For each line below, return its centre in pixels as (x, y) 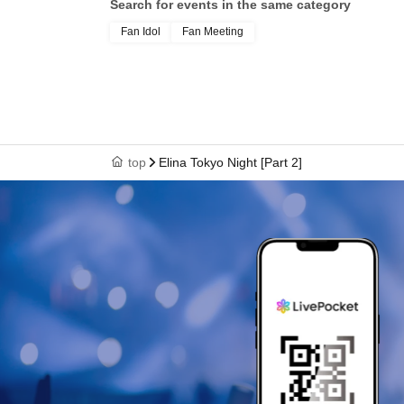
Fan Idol (141, 32)
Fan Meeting (213, 32)
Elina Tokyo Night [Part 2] (230, 162)
